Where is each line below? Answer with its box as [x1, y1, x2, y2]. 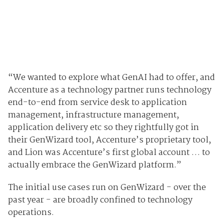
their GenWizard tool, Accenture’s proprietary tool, [7, 133, 211, 147]
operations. [7, 205, 54, 219]
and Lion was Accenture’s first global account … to [7, 145, 210, 159]
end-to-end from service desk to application [7, 95, 187, 109]
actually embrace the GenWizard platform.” [7, 158, 181, 172]
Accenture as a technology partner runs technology [7, 83, 211, 97]
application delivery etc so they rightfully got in [7, 120, 199, 134]
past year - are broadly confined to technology [7, 193, 192, 207]
